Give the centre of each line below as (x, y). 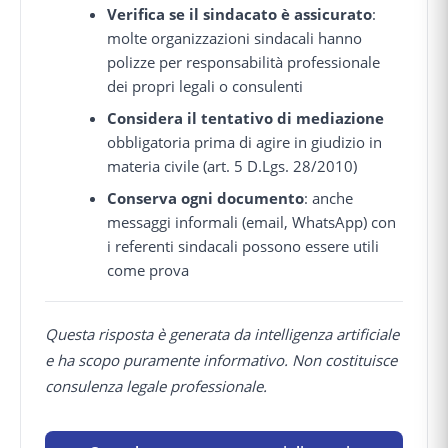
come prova (148, 269)
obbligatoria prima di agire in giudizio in (245, 141)
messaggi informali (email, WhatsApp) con (252, 221)
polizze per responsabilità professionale (244, 61)
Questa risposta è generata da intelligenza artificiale (222, 333)
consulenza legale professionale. (156, 385)
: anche (329, 197)
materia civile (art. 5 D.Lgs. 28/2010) (232, 165)
